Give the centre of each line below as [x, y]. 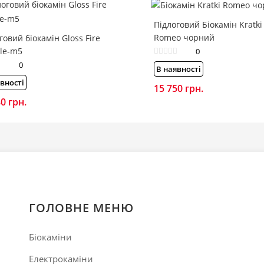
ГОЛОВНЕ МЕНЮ [81, 207]
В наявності [179, 69]
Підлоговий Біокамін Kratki [208, 24]
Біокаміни [50, 237]
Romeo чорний [184, 37]
